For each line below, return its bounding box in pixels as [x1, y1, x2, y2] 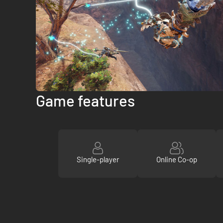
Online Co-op [156, 155, 197, 164]
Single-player [76, 155, 119, 164]
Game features [36, 91, 135, 110]
